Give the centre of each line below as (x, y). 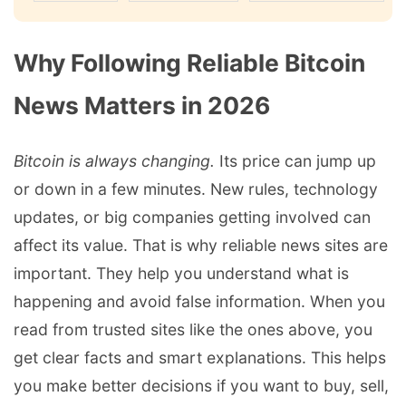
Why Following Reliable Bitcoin (189, 62)
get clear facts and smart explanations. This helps (200, 357)
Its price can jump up (295, 160)
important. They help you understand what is (181, 273)
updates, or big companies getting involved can (192, 217)
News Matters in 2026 (142, 105)
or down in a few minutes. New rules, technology (196, 188)
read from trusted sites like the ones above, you (193, 329)
